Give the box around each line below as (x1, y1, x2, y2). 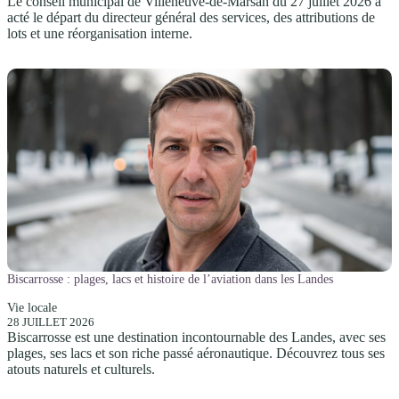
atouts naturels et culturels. (7, 361, 155, 377)
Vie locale (7, 300, 57, 314)
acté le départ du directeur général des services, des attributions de (7, 10, 375, 26)
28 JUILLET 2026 (7, 314, 94, 329)
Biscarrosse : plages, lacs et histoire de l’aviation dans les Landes (7, 271, 333, 286)
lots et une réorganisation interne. (7, 26, 192, 42)
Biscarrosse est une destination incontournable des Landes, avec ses (7, 329, 386, 345)
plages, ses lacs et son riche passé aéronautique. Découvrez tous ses (7, 345, 385, 361)
